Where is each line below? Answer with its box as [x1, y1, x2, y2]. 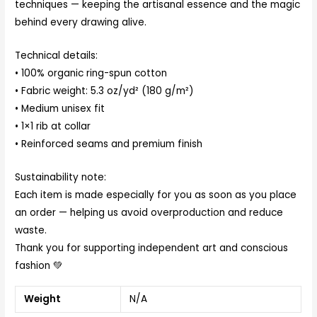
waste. [15, 223, 47, 237]
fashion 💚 [15, 258, 64, 272]
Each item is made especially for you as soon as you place [15, 188, 297, 202]
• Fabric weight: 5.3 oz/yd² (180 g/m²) [15, 84, 195, 98]
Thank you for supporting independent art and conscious [15, 241, 289, 255]
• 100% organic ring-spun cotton [15, 67, 168, 81]
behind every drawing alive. [15, 16, 147, 30]
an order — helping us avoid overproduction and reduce [15, 205, 284, 219]
